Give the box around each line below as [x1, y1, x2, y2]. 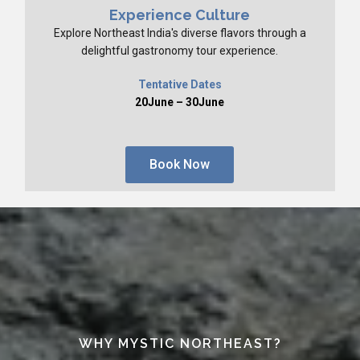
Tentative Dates [137, 77, 222, 91]
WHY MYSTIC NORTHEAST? [78, 336, 282, 352]
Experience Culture [109, 6, 251, 23]
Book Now [149, 157, 211, 173]
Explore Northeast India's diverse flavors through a [53, 26, 306, 39]
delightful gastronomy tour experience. [81, 43, 279, 57]
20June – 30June [135, 95, 225, 108]
